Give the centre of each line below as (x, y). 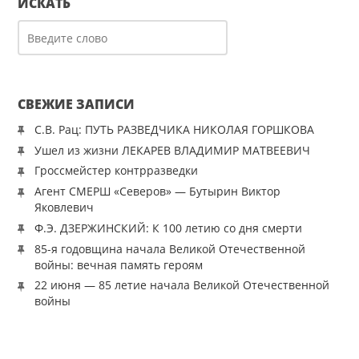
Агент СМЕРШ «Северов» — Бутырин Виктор (157, 191)
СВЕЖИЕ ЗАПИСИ (77, 105)
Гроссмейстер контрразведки (116, 171)
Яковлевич (64, 207)
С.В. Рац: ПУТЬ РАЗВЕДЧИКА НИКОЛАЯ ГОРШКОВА (174, 129)
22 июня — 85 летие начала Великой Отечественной (182, 285)
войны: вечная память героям (118, 264)
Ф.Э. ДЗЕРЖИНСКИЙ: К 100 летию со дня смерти (168, 228)
